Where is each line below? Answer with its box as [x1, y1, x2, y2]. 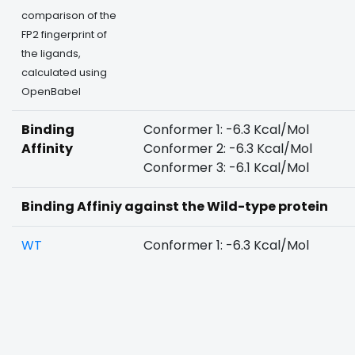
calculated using [21, 66, 107, 79]
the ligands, [21, 47, 81, 60]
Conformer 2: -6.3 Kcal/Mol [143, 139, 312, 158]
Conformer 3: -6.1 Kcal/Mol [143, 158, 309, 177]
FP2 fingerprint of [21, 28, 107, 41]
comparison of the [21, 9, 116, 22]
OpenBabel [21, 85, 81, 98]
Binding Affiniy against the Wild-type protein [21, 197, 328, 216]
